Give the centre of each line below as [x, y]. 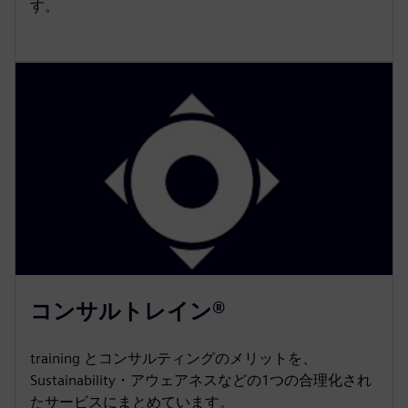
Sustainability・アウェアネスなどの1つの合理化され [201, 380]
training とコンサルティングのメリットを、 [173, 358]
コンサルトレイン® [127, 311]
